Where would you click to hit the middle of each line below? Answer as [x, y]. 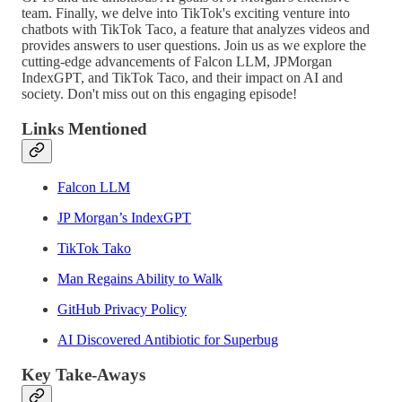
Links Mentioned [84, 128]
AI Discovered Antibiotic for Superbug [168, 340]
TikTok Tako [94, 249]
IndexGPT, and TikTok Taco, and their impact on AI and [182, 77]
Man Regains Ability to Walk [140, 279]
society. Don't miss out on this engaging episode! [159, 93]
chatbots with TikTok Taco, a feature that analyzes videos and [196, 29]
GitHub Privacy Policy [122, 310]
